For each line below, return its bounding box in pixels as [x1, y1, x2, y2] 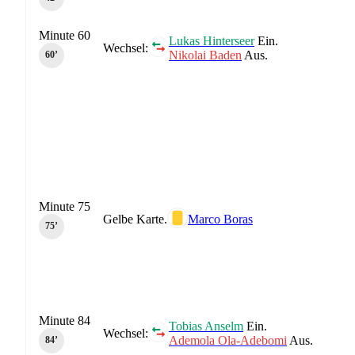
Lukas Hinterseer [169, 33, 254, 48]
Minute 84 [39, 313, 90, 327]
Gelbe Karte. [103, 212, 167, 226]
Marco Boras [188, 212, 253, 226]
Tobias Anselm [169, 319, 243, 333]
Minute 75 [39, 199, 90, 213]
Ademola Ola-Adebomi [169, 333, 287, 347]
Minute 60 [39, 28, 90, 42]
